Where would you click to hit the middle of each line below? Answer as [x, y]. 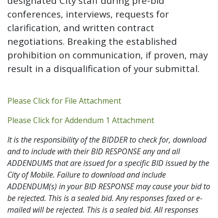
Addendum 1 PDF [185, 119]
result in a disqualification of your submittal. [103, 68]
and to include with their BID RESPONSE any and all [94, 151]
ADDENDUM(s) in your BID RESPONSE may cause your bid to [109, 186]
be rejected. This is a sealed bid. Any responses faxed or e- [105, 198]
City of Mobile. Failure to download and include [87, 174]
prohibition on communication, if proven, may [108, 54]
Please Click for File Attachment [64, 100]
